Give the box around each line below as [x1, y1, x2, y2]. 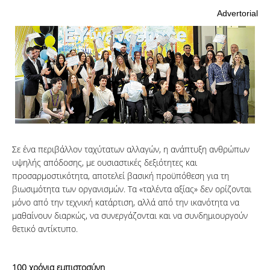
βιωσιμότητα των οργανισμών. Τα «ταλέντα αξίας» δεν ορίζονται [12, 183, 251, 195]
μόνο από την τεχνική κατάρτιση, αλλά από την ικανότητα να [12, 196, 239, 208]
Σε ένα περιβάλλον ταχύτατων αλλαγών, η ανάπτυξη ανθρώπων [12, 143, 250, 155]
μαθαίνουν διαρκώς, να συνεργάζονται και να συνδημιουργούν [12, 209, 248, 221]
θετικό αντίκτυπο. [12, 222, 78, 234]
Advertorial [217, 8, 258, 18]
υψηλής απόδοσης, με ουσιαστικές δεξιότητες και [12, 156, 197, 168]
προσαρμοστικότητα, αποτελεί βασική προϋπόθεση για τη [12, 169, 229, 181]
